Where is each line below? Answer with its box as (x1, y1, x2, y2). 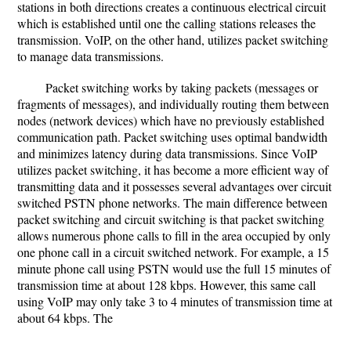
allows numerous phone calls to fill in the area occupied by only (17, 227, 331, 244)
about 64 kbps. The (17, 309, 113, 326)
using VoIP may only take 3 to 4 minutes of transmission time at (17, 293, 332, 309)
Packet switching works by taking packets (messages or (45, 79, 318, 96)
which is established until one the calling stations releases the (17, 15, 316, 31)
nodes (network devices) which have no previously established (17, 112, 324, 128)
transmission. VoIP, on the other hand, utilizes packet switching (17, 31, 328, 48)
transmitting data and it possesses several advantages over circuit (17, 178, 331, 194)
